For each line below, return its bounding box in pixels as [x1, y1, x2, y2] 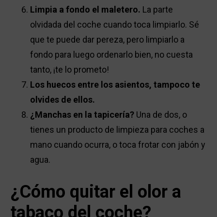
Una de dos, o [134, 109, 187, 120]
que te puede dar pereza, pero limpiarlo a [30, 34, 185, 45]
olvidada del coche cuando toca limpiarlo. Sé [30, 19, 200, 30]
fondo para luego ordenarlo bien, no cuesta [30, 49, 193, 60]
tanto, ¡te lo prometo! [30, 64, 109, 75]
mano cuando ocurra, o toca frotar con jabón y [30, 139, 206, 150]
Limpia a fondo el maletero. [30, 4, 141, 15]
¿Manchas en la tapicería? [30, 109, 135, 120]
